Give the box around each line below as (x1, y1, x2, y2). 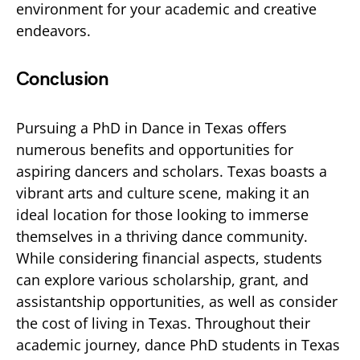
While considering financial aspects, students (16, 248, 322, 268)
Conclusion (16, 67, 108, 91)
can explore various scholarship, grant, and (16, 270, 309, 289)
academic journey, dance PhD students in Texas (16, 335, 340, 354)
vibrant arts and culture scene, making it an (16, 183, 309, 202)
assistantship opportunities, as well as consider (16, 292, 337, 311)
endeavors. (16, 21, 91, 40)
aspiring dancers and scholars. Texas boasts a (16, 162, 327, 181)
